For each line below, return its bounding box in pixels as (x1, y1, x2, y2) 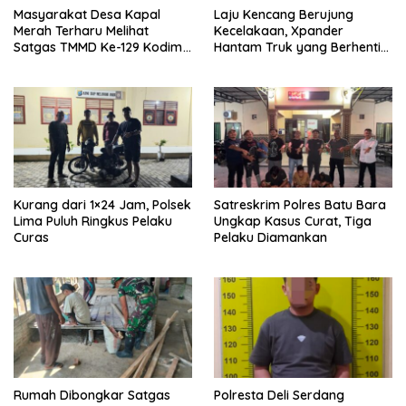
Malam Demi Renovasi (14, 71, 148, 88)
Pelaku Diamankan (214, 228, 327, 246)
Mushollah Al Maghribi (14, 87, 144, 104)
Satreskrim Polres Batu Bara (214, 196, 386, 213)
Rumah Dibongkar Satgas (14, 386, 170, 403)
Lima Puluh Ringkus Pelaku (14, 212, 172, 229)
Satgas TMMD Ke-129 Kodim (14, 38, 183, 55)
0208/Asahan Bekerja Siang (14, 54, 185, 72)
